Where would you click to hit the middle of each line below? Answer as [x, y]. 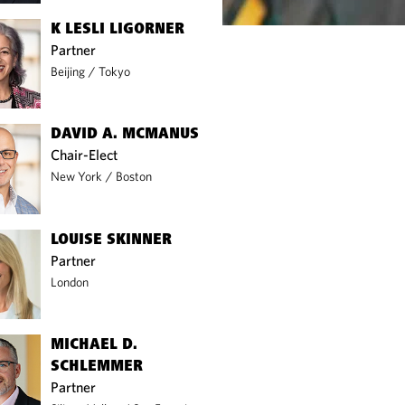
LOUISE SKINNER [112, 240]
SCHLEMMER [97, 367]
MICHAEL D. [94, 346]
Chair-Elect [85, 155]
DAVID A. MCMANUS [125, 135]
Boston [134, 177]
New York [77, 177]
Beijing [68, 71]
